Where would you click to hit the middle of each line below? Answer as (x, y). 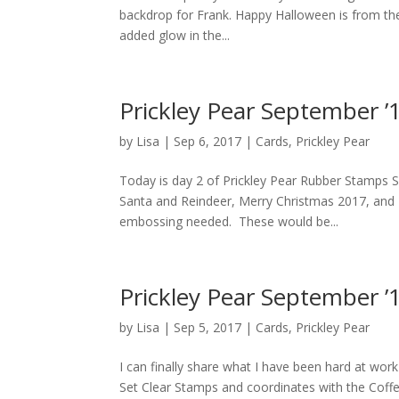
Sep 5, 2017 (208, 327)
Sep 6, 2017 (208, 141)
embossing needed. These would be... (229, 221)
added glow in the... (175, 35)
